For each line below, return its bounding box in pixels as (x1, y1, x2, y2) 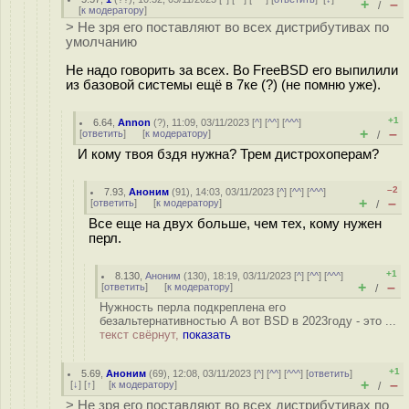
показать (183, 328, 231, 341)
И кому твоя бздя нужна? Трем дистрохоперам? (78, 147, 379, 162)
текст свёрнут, (100, 328, 183, 341)
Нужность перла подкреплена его (100, 300, 286, 314)
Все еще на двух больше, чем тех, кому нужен (89, 216, 382, 231)
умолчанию (66, 35, 137, 49)
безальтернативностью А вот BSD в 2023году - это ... (100, 314, 396, 328)
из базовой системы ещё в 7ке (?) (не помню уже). (66, 77, 381, 92)
